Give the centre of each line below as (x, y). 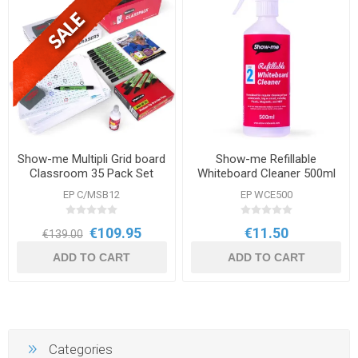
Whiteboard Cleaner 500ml (266, 174)
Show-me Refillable (267, 159)
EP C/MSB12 (92, 195)
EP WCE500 (266, 195)
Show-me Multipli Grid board (92, 159)
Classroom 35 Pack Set (92, 174)
